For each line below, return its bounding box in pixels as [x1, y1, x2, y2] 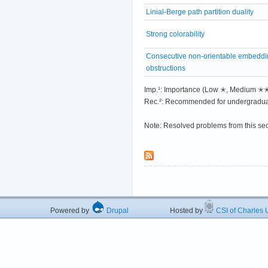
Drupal [105, 206, 129, 215]
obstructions [146, 63, 185, 72]
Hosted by [129, 206, 205, 215]
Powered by [50, 206, 91, 215]
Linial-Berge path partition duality [146, 7, 254, 16]
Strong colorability [146, 29, 205, 38]
